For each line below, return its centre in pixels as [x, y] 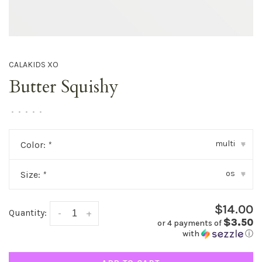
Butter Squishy [64, 87]
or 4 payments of [190, 223]
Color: [34, 145]
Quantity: [28, 213]
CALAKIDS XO [34, 64]
